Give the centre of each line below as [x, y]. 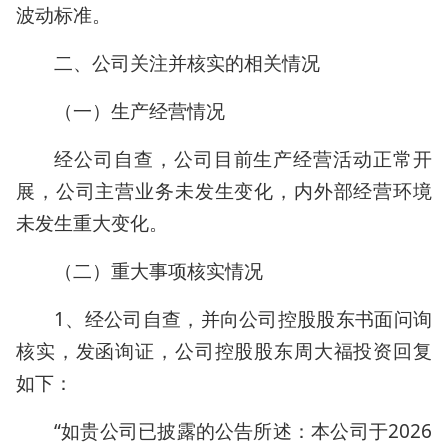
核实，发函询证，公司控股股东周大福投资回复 [224, 351]
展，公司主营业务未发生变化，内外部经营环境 [224, 191]
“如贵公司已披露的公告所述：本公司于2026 [243, 431]
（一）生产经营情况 [139, 111]
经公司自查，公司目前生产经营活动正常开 [243, 159]
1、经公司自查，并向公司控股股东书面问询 [243, 319]
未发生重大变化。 [92, 223]
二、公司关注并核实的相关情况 [187, 63]
